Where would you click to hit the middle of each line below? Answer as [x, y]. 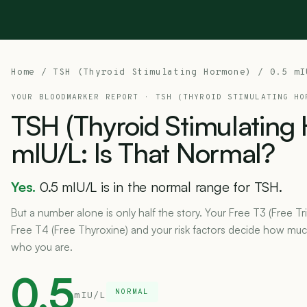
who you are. [42, 247]
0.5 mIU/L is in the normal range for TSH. [161, 187]
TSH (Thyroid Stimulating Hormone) [152, 73]
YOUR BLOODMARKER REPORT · [83, 97]
